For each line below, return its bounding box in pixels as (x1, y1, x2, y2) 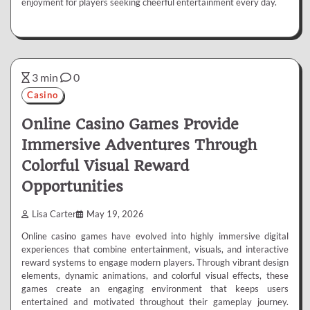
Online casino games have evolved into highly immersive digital (21, 230, 289, 242)
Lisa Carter (32, 209, 76, 220)
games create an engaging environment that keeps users (21, 283, 289, 295)
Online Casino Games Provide (21, 115, 239, 133)
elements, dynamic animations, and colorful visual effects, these (21, 270, 289, 282)
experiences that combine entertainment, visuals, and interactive (21, 244, 289, 255)
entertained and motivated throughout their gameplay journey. (21, 296, 289, 308)
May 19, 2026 (86, 209, 144, 220)
